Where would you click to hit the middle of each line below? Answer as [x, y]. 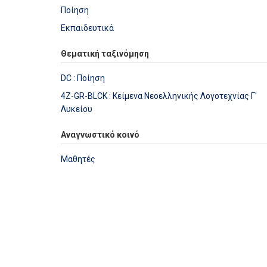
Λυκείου [77, 109]
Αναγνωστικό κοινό [100, 134]
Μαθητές [78, 159]
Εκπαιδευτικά [87, 28]
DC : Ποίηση [83, 78]
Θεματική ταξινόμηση [105, 53]
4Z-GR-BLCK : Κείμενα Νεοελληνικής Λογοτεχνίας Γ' [159, 96]
